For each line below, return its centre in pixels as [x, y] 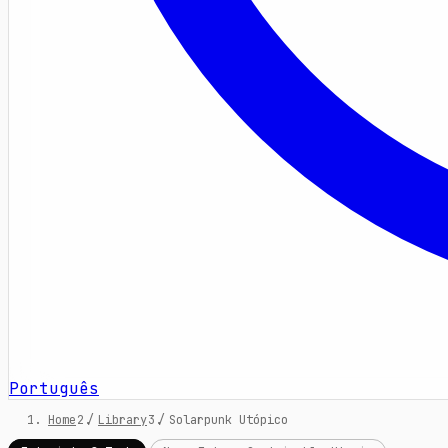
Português [54, 388]
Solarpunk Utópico [228, 420]
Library [122, 420]
